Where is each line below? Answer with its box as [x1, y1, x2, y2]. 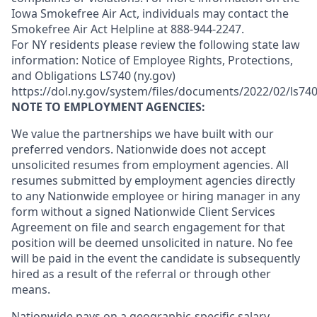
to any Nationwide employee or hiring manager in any [11, 188, 300, 204]
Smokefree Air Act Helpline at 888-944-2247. [11, 21, 244, 37]
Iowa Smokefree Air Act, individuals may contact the [11, 6, 289, 21]
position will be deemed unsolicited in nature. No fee [11, 235, 293, 250]
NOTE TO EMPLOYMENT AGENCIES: [11, 99, 205, 115]
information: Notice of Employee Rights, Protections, [11, 52, 293, 68]
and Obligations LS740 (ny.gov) [11, 68, 175, 83]
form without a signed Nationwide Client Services [11, 204, 275, 219]
